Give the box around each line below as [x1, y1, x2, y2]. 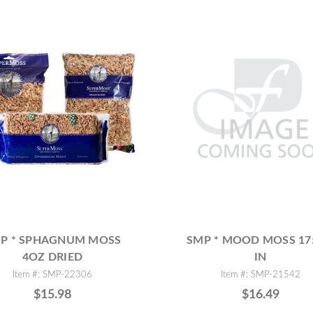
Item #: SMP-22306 [13, 270, 93, 280]
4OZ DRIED [22, 252, 83, 263]
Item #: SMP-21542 [220, 270, 300, 280]
